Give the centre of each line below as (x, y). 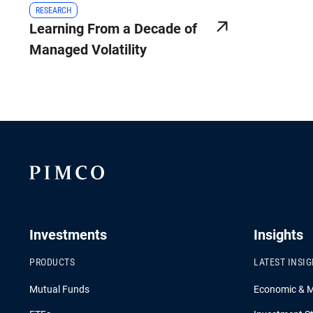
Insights (278, 235)
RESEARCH (53, 11)
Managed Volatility (88, 50)
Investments (68, 235)
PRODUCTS (52, 262)
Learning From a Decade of (113, 29)
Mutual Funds (59, 290)
